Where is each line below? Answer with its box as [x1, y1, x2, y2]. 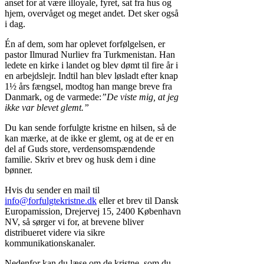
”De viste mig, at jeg [101, 92, 179, 103]
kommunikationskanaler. [5, 238, 95, 249]
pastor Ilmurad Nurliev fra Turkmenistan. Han [5, 49, 175, 60]
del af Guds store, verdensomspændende [5, 144, 155, 154]
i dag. [5, 19, 25, 29]
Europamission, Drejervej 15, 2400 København [5, 206, 181, 217]
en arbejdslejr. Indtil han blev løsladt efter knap [5, 71, 178, 81]
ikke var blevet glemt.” [5, 103, 89, 113]
